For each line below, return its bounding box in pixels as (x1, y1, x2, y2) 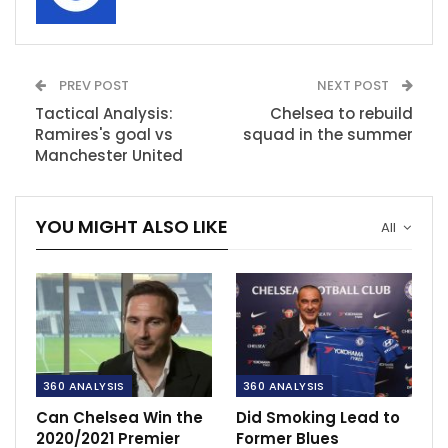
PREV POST (56, 76, 129, 96)
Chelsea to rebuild (270, 103, 413, 125)
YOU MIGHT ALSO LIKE (36, 214, 228, 240)
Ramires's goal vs (35, 124, 173, 146)
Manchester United (35, 145, 183, 167)
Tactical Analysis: (35, 103, 173, 125)
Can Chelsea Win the (36, 406, 203, 428)
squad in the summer (243, 124, 413, 146)
